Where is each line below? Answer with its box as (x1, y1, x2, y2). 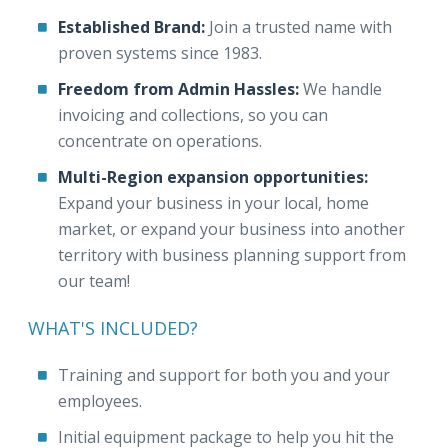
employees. (58, 390, 142, 412)
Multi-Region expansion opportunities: (58, 166, 368, 188)
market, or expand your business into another (58, 218, 405, 240)
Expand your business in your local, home (58, 192, 369, 214)
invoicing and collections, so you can (58, 104, 328, 126)
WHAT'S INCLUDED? (28, 316, 198, 340)
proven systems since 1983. (58, 42, 262, 64)
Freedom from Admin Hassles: (58, 78, 299, 100)
